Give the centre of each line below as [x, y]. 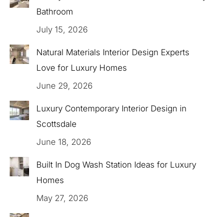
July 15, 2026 [62, 30]
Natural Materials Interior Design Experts [113, 53]
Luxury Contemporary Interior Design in [111, 109]
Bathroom [55, 12]
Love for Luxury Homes [82, 68]
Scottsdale [56, 124]
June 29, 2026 [64, 86]
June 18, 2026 [64, 142]
